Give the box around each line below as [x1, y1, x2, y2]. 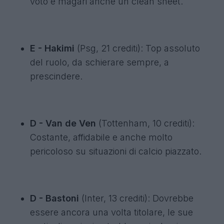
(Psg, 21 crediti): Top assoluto [74, 43, 200, 53]
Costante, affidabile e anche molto [30, 132, 172, 142]
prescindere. [30, 71, 82, 81]
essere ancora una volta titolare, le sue [30, 207, 193, 217]
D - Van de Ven [30, 118, 96, 128]
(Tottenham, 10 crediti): [96, 118, 194, 128]
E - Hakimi [30, 43, 74, 53]
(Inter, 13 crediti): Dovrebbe [81, 193, 193, 203]
